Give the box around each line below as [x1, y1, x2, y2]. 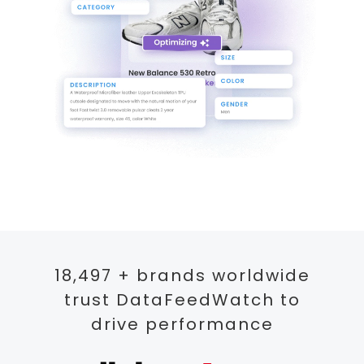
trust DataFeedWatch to [63, 288, 301, 312]
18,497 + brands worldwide [54, 264, 310, 288]
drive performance [90, 313, 274, 336]
